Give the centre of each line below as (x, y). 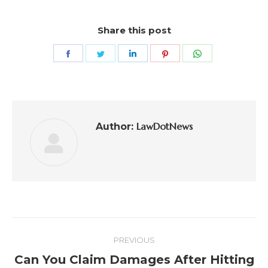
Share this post (134, 31)
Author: (115, 127)
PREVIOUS (134, 240)
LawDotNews (163, 127)
